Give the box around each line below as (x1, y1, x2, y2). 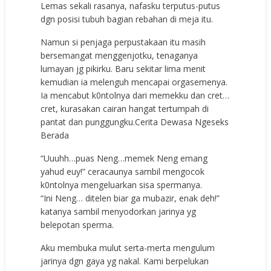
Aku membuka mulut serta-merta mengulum (41, 241, 215, 253)
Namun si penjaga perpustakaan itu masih (41, 36, 206, 48)
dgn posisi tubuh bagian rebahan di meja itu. (41, 13, 214, 25)
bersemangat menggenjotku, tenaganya (41, 49, 198, 61)
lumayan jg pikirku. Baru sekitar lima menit (41, 62, 206, 74)
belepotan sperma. (41, 218, 114, 230)
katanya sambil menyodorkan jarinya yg (41, 205, 197, 217)
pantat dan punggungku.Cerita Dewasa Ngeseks (41, 116, 229, 128)
